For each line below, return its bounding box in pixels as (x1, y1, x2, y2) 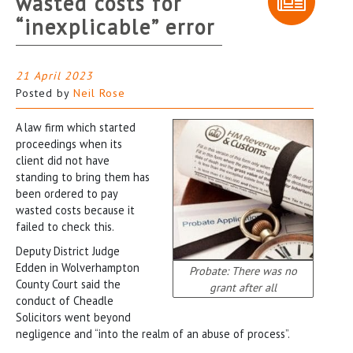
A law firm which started (16, 119, 136, 135)
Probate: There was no (188, 263, 297, 279)
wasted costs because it (16, 202, 135, 217)
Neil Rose (73, 85, 125, 100)
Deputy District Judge (16, 243, 120, 258)
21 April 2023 (16, 68, 93, 83)
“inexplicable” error (16, 13, 215, 40)
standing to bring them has (16, 169, 150, 184)
